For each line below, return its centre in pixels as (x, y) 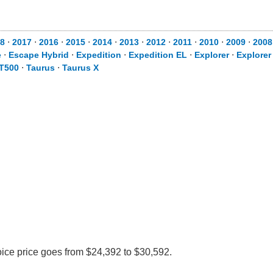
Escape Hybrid (39, 55)
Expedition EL (158, 55)
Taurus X (80, 68)
